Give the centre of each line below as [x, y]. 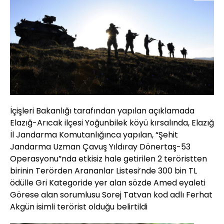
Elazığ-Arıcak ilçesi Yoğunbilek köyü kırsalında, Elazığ [112, 123]
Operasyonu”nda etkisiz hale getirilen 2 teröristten [108, 159]
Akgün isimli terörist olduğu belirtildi [79, 207]
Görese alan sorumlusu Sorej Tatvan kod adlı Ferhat [111, 195]
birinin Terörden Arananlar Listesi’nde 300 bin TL [103, 171]
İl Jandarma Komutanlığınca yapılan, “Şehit [94, 135]
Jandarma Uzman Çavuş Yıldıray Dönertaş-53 [100, 147]
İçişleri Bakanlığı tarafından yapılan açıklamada [102, 111]
